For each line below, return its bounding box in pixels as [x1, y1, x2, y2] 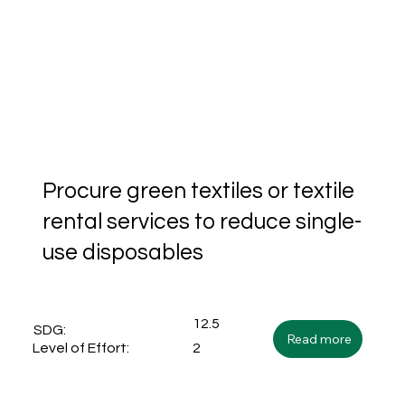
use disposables [42, 241, 203, 265]
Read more [287, 330, 353, 347]
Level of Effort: [32, 341, 129, 356]
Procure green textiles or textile [42, 180, 354, 203]
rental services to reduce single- [42, 211, 362, 234]
